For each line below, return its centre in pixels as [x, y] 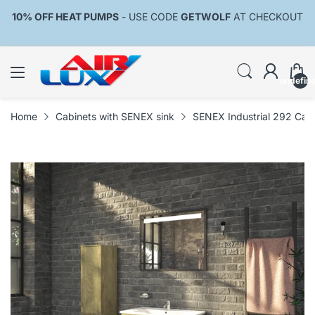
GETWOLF [206, 17]
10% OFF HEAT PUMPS [65, 17]
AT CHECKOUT [267, 17]
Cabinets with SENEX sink [115, 116]
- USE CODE [150, 17]
